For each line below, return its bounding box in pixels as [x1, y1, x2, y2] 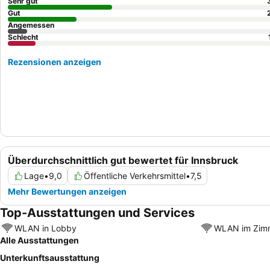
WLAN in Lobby [14, 222, 77, 233]
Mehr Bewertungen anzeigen [8, 186, 127, 197]
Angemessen [8, 20, 54, 30]
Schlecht [8, 33, 39, 42]
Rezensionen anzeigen [8, 57, 101, 67]
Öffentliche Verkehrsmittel [84, 171, 186, 181]
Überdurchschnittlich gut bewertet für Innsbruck [8, 154, 238, 167]
